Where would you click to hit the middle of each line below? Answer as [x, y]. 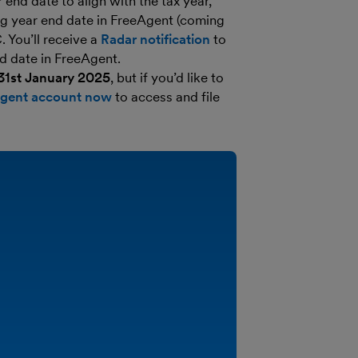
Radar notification [155, 39]
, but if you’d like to [167, 78]
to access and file [166, 97]
